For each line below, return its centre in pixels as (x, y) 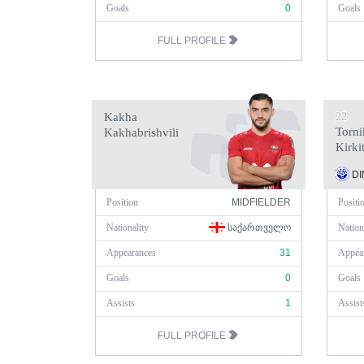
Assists (121, 303)
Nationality (128, 227)
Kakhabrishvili (141, 132)
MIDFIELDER (261, 202)
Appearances (131, 253)
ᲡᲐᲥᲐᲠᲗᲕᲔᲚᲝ (258, 227)
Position (122, 202)
